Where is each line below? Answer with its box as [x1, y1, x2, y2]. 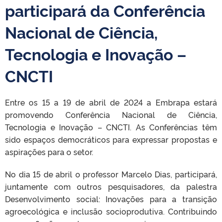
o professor [72, 168, 121, 179]
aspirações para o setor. [5, 146, 93, 157]
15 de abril [33, 168, 73, 179]
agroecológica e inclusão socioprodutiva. [5, 206, 168, 217]
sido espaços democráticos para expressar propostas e [5, 134, 217, 145]
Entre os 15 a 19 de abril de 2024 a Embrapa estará [5, 97, 217, 108]
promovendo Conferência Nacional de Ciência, [5, 109, 217, 120]
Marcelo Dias [121, 168, 171, 179]
